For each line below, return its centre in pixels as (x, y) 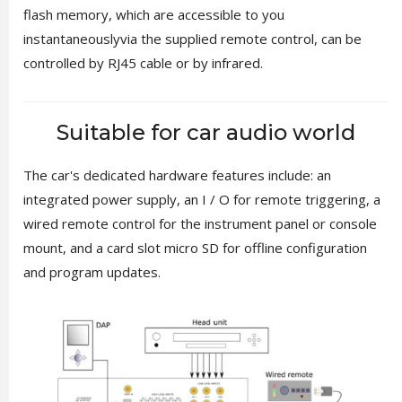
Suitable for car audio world (205, 132)
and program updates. (92, 271)
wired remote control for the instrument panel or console (200, 223)
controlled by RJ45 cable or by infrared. (143, 62)
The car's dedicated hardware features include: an (177, 175)
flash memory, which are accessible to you (153, 14)
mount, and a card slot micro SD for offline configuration (195, 247)
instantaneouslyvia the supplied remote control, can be (192, 38)
